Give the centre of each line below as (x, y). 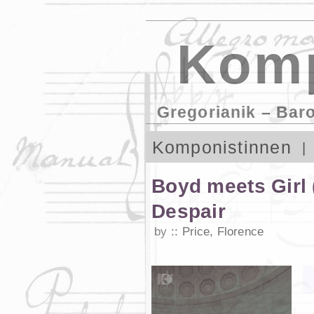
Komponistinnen (221, 147)
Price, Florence (223, 231)
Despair (189, 211)
